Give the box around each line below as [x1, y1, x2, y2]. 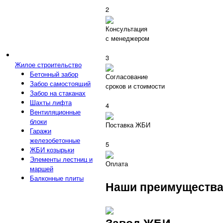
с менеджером [106, 33, 149, 43]
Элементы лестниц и [30, 154, 93, 164]
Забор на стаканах [30, 88, 86, 98]
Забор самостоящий [30, 79, 91, 89]
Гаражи [30, 126, 51, 136]
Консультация [106, 23, 147, 33]
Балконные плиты [30, 173, 84, 183]
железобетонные [30, 135, 80, 145]
